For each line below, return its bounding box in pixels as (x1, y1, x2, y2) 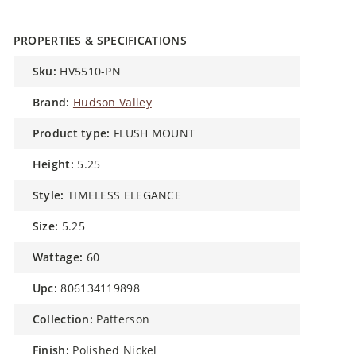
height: (41, 157, 74, 172)
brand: (40, 95, 70, 110)
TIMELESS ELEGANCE (67, 188, 182, 203)
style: (39, 188, 64, 203)
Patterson (96, 311, 150, 327)
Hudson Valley (72, 95, 152, 110)
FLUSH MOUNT (114, 126, 195, 141)
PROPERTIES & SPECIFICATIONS (13, 33, 187, 48)
